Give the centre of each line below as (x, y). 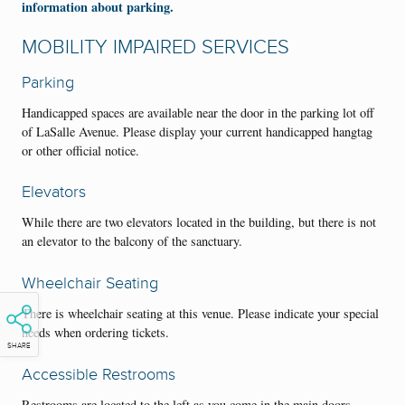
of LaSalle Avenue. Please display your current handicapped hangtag (197, 131)
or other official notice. (80, 150)
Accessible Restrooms (99, 374)
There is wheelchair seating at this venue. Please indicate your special (200, 313)
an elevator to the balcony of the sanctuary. (132, 241)
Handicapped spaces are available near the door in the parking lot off (198, 112)
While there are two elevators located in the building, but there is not (199, 222)
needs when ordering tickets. (95, 332)
